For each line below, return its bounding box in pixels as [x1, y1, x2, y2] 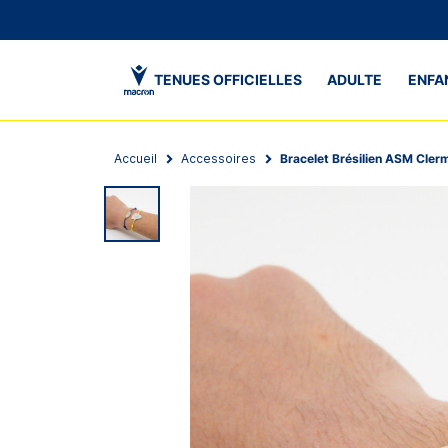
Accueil [114, 151, 157, 166]
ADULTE [327, 71, 383, 88]
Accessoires [181, 151, 256, 166]
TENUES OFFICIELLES [153, 71, 302, 88]
